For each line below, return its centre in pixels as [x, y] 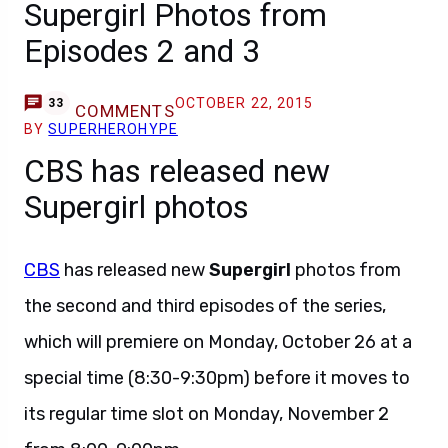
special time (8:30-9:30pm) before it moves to [217, 377]
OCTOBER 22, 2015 [244, 103]
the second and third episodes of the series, [205, 305]
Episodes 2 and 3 [142, 51]
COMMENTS [124, 111]
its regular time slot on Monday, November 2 [206, 413]
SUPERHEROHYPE [113, 129]
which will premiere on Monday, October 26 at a [218, 341]
